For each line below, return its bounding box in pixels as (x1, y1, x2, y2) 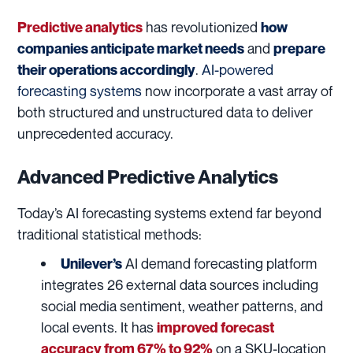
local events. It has (41, 318, 157, 336)
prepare (273, 40, 325, 58)
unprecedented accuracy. (17, 124, 173, 143)
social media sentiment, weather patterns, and (41, 297, 323, 315)
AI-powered (202, 61, 273, 79)
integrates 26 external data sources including (41, 276, 318, 294)
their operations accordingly (17, 61, 195, 79)
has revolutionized (143, 18, 261, 36)
